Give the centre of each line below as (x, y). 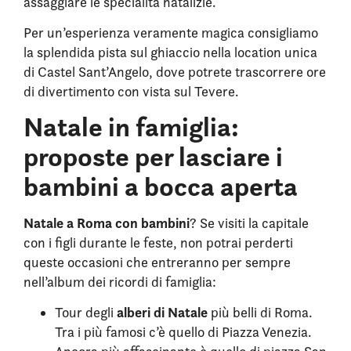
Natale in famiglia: (131, 127)
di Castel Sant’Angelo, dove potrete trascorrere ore (175, 71)
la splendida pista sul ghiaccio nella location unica (170, 52)
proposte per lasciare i (153, 156)
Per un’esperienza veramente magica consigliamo (171, 32)
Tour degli (86, 312)
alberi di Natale (162, 312)
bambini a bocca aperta (161, 186)
